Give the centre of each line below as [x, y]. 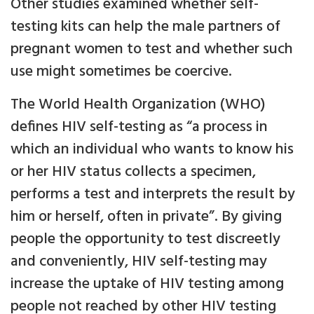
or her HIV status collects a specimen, [133, 172]
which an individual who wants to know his [152, 150]
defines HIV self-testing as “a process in [139, 128]
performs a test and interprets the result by [153, 195]
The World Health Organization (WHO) [138, 105]
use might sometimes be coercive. [121, 72]
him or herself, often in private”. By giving [146, 217]
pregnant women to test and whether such [152, 50]
